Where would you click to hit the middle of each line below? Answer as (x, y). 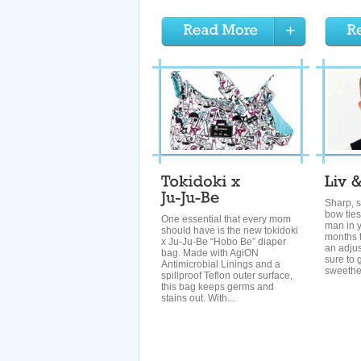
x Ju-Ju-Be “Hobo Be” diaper (224, 242)
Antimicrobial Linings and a (221, 264)
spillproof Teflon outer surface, (227, 276)
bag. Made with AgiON (210, 253)
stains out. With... (198, 298)
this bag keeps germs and (218, 287)
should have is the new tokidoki (230, 230)
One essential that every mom (226, 219)
